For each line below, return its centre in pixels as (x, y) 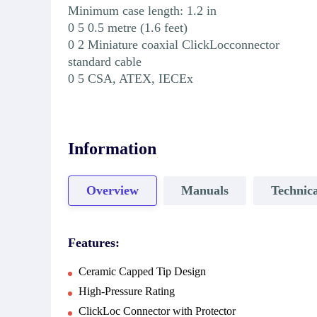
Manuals (205, 191)
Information (112, 148)
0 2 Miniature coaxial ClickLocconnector (174, 44)
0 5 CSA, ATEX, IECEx (131, 78)
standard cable (105, 61)
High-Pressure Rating (127, 291)
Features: (94, 242)
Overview (113, 191)
